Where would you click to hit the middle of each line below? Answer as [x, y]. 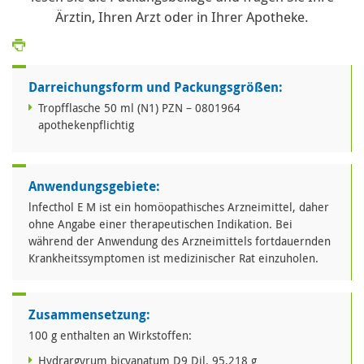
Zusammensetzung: [89, 315]
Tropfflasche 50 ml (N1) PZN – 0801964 [139, 108]
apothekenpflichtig [86, 125]
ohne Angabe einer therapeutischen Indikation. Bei [160, 224]
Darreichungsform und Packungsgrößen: [156, 87]
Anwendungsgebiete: [94, 186]
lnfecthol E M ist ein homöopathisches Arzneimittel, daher [179, 207]
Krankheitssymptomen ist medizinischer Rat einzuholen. [173, 258]
